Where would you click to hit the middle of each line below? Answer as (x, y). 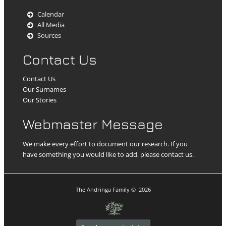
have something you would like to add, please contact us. (108, 154)
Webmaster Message (93, 124)
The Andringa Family (103, 190)
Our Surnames (45, 90)
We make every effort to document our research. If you (105, 144)
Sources (49, 35)
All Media (51, 25)
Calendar (50, 14)
